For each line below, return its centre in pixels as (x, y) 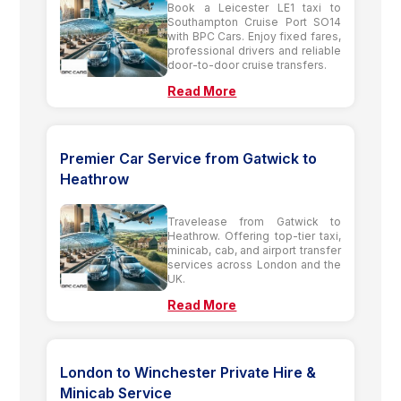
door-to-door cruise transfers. (247, 64)
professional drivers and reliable (254, 50)
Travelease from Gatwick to (254, 221)
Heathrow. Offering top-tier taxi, (254, 235)
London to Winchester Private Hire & (188, 372)
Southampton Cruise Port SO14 (254, 21)
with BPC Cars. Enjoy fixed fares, (254, 36)
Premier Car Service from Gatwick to (189, 158)
